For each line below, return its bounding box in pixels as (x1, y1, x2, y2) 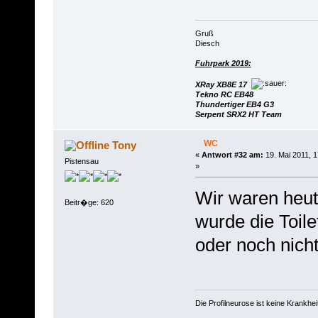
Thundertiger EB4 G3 (194, 99, 274, 109)
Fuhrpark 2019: (194, 58, 251, 67)
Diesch (194, 38, 219, 48)
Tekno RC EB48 (194, 89, 253, 99)
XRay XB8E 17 (194, 79, 247, 89)
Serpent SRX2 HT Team (194, 109, 282, 119)
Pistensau (64, 156, 99, 165)
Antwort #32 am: (201, 150, 263, 159)
